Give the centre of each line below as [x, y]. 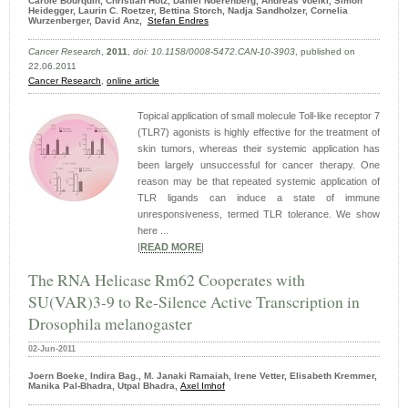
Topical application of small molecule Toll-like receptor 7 [259, 116]
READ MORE [171, 247]
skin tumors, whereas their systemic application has [259, 149]
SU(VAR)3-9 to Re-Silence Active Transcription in [194, 302]
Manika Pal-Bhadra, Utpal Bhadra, [104, 386]
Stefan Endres [178, 21]
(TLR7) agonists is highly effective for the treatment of [259, 133]
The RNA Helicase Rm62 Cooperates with [167, 280]
